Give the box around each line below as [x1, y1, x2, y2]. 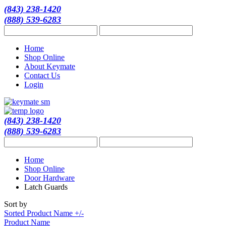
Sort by [4, 200, 27, 208]
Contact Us [24, 71, 60, 80]
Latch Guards [24, 183, 68, 191]
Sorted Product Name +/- [4, 209, 84, 217]
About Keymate [24, 62, 75, 71]
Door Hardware [24, 174, 75, 182]
